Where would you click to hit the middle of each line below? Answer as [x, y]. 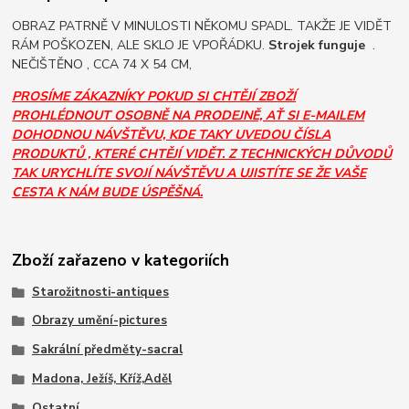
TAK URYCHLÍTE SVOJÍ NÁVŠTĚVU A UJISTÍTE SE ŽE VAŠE [189, 173]
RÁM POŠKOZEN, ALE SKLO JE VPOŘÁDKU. [141, 46]
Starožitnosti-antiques [100, 292]
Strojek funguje [317, 46]
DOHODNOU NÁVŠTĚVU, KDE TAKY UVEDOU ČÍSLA [172, 135]
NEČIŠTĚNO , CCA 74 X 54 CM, [102, 65]
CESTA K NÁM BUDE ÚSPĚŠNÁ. [108, 193]
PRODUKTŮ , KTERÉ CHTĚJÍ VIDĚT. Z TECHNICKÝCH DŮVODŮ [202, 154]
